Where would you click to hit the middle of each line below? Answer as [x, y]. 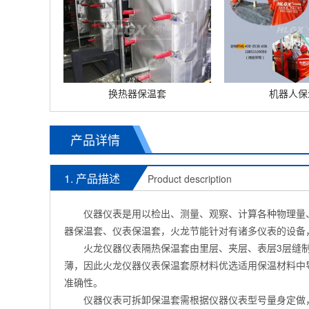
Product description [190, 179]
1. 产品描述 [92, 179]
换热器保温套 [137, 93]
